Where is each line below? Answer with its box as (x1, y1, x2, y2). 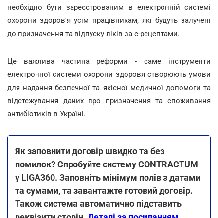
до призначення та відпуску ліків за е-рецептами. (7, 29, 180, 38)
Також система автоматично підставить (15, 198, 182, 209)
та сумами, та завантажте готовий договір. (15, 185, 193, 196)
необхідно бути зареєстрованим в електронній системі (7, 2, 211, 12)
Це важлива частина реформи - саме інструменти (7, 56, 211, 66)
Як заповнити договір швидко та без (15, 145, 164, 156)
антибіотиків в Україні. (7, 109, 86, 118)
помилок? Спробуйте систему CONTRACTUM (15, 159, 198, 169)
